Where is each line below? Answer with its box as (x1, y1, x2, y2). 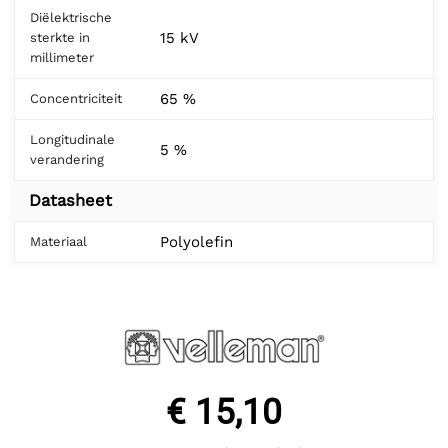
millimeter (30, 50, 94, 66)
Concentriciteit (30, 91, 122, 107)
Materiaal (30, 234, 87, 250)
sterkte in (30, 30, 90, 46)
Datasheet (29, 191, 112, 211)
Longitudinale (30, 132, 115, 148)
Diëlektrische (30, 10, 112, 26)
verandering (30, 152, 104, 168)
